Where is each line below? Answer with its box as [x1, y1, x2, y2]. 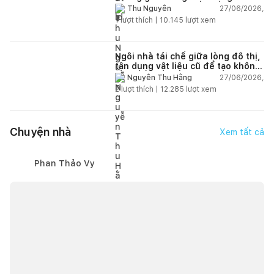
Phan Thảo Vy [34, 158, 95, 168]
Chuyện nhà [10, 125, 72, 139]
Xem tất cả [220, 127, 264, 137]
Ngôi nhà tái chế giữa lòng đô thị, [115, 51, 261, 61]
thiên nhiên [115, 1, 165, 12]
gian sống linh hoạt [115, 70, 198, 81]
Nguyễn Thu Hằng [127, 73, 192, 83]
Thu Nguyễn [127, 4, 171, 13]
